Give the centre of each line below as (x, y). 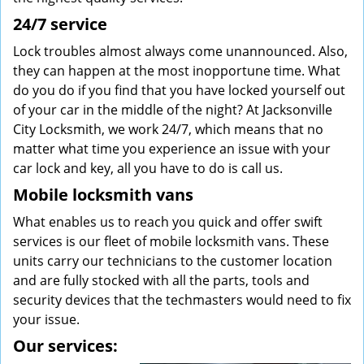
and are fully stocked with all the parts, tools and (161, 280)
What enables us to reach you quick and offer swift (168, 222)
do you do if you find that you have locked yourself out (179, 90)
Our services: (65, 346)
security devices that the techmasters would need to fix (182, 300)
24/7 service (60, 24)
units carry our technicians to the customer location (173, 261)
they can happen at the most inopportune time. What (177, 71)
